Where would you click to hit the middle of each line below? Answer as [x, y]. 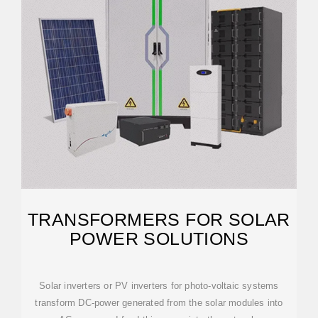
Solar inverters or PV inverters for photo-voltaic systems [159, 286]
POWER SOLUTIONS [159, 238]
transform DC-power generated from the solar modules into [159, 303]
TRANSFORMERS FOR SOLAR [159, 219]
